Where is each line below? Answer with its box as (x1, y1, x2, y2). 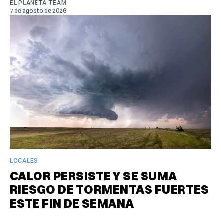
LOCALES (10, 156, 38, 164)
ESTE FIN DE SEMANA (10, 195, 134, 211)
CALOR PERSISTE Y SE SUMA (10, 168, 177, 183)
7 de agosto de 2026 (10, 6, 66, 14)
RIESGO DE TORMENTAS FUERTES (10, 182, 209, 197)
